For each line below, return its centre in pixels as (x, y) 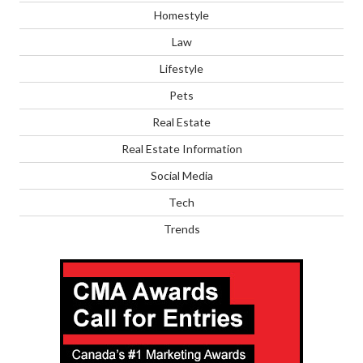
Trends (181, 228)
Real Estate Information (181, 148)
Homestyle (181, 15)
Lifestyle (181, 68)
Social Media (181, 175)
